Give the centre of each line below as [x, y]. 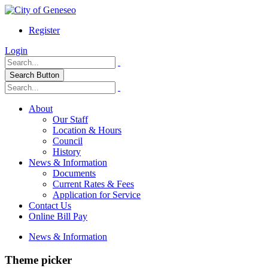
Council [68, 141]
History [67, 152]
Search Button [34, 75]
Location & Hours [87, 130]
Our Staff [70, 119]
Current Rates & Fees [93, 184]
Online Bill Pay [58, 216]
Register [44, 30]
